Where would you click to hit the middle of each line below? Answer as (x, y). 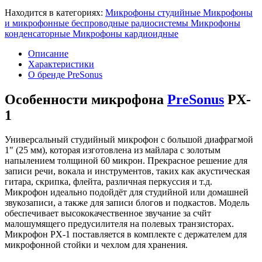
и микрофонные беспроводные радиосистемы (96, 23)
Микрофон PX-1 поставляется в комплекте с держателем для (126, 235)
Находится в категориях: (55, 12)
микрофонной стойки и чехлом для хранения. (96, 245)
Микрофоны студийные (153, 12)
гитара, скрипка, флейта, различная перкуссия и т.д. (108, 182)
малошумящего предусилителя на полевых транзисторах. (119, 224)
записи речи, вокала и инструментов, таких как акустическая (127, 171)
